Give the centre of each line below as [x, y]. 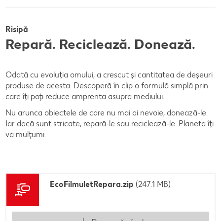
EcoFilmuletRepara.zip [92, 184]
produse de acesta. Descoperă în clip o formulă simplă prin [107, 85]
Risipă [18, 29]
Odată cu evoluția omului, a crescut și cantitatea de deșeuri [109, 74]
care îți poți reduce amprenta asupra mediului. [85, 96]
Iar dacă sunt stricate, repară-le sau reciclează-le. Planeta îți [110, 123]
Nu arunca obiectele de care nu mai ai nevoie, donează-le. [107, 112]
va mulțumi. [26, 134]
